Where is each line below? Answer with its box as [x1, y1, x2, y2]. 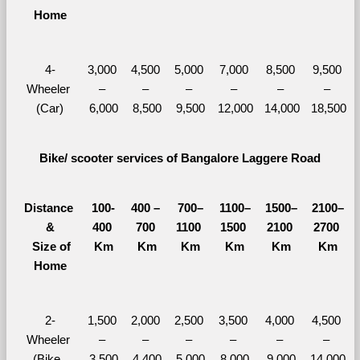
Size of [26, 239, 71, 253]
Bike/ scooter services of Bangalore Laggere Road [39, 151, 321, 165]
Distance [23, 201, 73, 215]
